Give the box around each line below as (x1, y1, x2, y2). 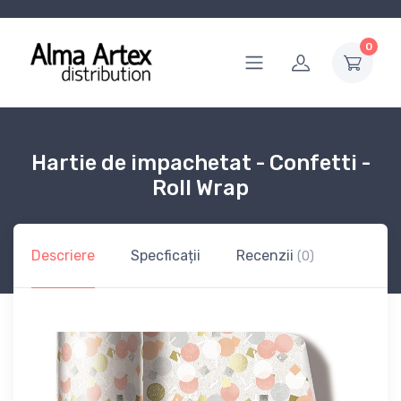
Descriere (31, 246, 95, 264)
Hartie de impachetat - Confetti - (30, 149, 371, 175)
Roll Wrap (152, 175, 249, 200)
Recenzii (236, 246, 297, 264)
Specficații (131, 246, 200, 264)
